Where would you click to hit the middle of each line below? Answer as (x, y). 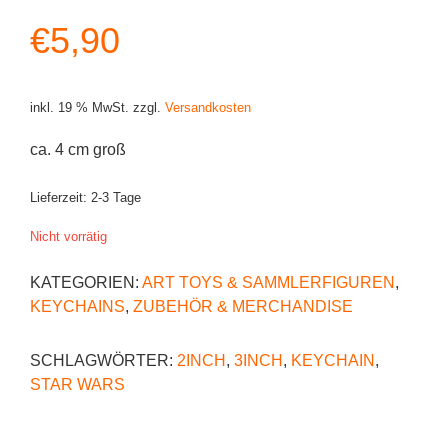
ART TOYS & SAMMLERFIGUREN (268, 282)
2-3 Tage (116, 198)
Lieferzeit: (60, 198)
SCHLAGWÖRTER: (103, 360)
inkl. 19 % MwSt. (79, 107)
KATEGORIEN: (86, 282)
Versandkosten (208, 107)
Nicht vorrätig (68, 236)
